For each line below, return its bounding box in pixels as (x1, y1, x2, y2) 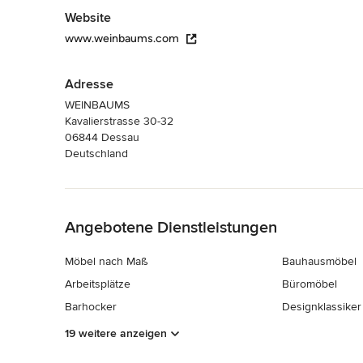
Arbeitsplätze (65, 276, 130, 291)
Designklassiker (281, 299, 361, 314)
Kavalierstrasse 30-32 (65, 113, 173, 128)
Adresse (65, 75, 113, 92)
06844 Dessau (65, 130, 139, 144)
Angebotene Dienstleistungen (65, 217, 277, 237)
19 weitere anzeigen (65, 327, 167, 341)
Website (65, 9, 111, 26)
